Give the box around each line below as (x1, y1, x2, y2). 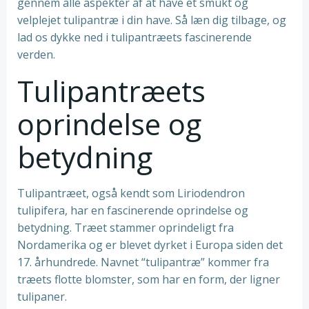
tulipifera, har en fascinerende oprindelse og (17, 203, 248, 218)
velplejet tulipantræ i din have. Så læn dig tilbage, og (17, 12, 286, 28)
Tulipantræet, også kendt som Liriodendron (17, 186, 245, 201)
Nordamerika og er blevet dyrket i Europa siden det (17, 237, 283, 252)
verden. (17, 47, 55, 62)
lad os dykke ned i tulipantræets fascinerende (17, 30, 252, 45)
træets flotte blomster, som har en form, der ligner (17, 272, 280, 287)
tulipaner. (17, 289, 67, 304)
